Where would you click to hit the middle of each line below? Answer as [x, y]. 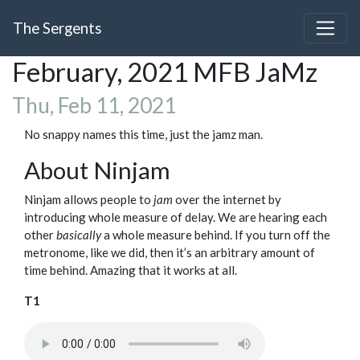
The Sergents [57, 28]
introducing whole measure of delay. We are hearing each [176, 217]
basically [79, 235]
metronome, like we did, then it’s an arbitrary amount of [170, 253]
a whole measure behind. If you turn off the [216, 235]
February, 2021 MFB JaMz [165, 72]
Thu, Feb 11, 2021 [94, 106]
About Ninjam [97, 170]
